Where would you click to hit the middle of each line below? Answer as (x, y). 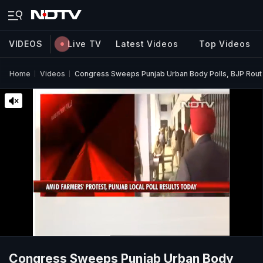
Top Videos (225, 44)
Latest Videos (147, 44)
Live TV (85, 44)
